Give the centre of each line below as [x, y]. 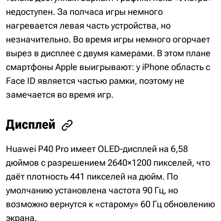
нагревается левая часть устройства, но [88, 25]
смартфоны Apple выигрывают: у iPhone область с [108, 67]
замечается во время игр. [60, 94]
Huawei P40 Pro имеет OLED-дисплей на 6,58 [97, 149]
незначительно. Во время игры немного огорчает [108, 39]
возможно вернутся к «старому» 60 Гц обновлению [110, 204]
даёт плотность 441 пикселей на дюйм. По [92, 177]
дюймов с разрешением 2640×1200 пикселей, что [108, 163]
